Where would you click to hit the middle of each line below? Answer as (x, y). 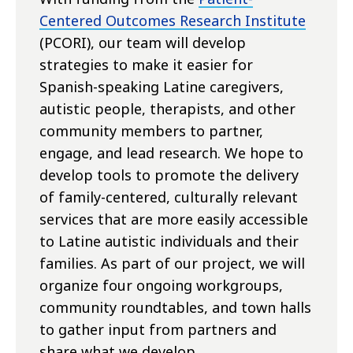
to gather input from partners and (158, 330)
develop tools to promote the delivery (169, 175)
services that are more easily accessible (174, 219)
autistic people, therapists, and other (167, 109)
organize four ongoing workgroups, (161, 286)
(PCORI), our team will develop (143, 43)
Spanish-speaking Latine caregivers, (162, 87)
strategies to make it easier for (146, 65)
